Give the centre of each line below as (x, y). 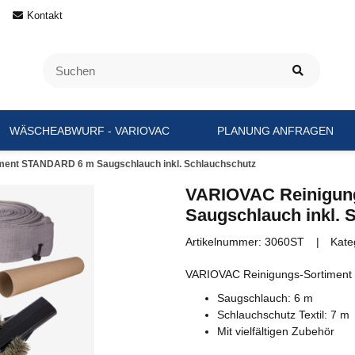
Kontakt (45, 15)
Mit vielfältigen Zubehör (276, 331)
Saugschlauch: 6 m (265, 298)
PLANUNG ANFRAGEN (275, 130)
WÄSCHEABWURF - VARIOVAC (89, 130)
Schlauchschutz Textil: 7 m (283, 314)
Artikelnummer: (225, 242)
